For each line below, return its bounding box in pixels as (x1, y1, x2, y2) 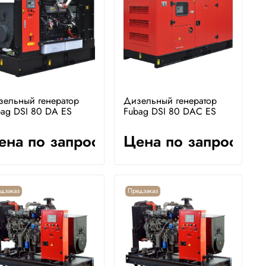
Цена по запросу (123, 130, 245, 153)
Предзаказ (127, 186, 158, 196)
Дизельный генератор (123, 93, 217, 107)
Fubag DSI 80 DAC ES (123, 104, 216, 118)
